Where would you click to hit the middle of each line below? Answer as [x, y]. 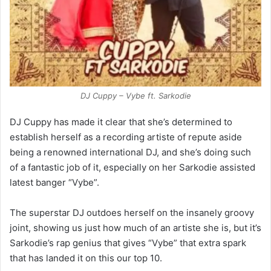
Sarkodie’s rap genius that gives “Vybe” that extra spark [128, 243]
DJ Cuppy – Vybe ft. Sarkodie [135, 95]
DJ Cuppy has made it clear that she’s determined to [121, 122]
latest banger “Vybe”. [54, 182]
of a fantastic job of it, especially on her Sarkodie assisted [132, 167]
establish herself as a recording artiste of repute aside [126, 137]
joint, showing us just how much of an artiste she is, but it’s [135, 227]
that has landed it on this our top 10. [86, 258]
